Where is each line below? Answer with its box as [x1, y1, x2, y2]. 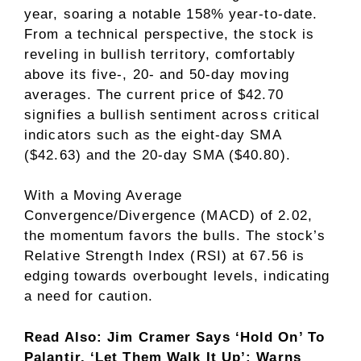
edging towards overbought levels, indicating [24, 268, 330, 284]
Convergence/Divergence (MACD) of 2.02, [24, 208, 313, 224]
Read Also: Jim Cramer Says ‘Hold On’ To [24, 329, 325, 345]
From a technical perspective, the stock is [24, 26, 315, 42]
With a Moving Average [24, 188, 183, 204]
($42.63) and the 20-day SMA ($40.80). [24, 147, 291, 163]
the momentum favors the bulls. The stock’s [24, 228, 326, 244]
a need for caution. [24, 288, 153, 305]
